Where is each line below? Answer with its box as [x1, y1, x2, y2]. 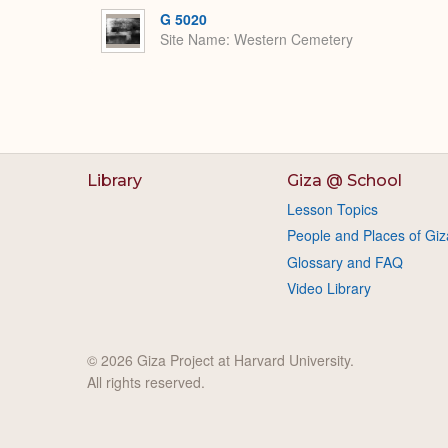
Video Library [286, 278, 371, 299]
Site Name [160, 29, 226, 50]
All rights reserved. [87, 371, 205, 392]
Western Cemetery [234, 29, 353, 50]
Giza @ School [286, 171, 402, 190]
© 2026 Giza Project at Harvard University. [87, 349, 354, 370]
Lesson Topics [286, 199, 378, 219]
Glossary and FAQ [286, 251, 403, 272]
